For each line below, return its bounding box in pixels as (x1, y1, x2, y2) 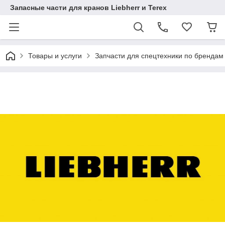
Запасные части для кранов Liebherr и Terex (10, 4, 167, 12)
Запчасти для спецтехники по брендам (95, 52, 223, 60)
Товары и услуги (28, 52, 82, 60)
